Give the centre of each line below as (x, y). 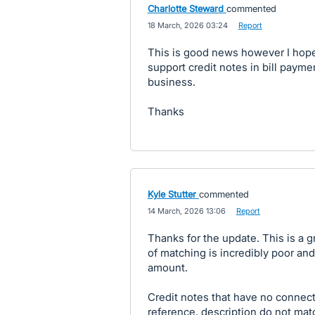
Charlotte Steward (185, 8)
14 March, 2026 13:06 (186, 211)
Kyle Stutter (172, 194)
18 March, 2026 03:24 (187, 25)
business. (171, 82)
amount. (167, 267)
